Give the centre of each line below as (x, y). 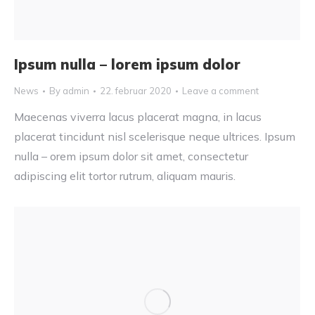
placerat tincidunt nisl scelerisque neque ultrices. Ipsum (155, 137)
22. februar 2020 (136, 91)
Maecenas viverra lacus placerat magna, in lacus (138, 117)
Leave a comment (220, 91)
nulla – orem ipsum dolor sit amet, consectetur (131, 156)
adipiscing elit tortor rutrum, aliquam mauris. (125, 176)
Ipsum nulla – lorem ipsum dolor (127, 65)
